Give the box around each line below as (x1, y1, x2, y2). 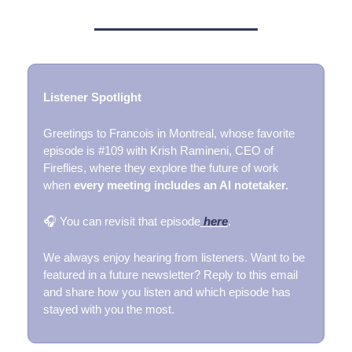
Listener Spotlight (43, 90, 141, 104)
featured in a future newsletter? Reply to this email (43, 268, 298, 282)
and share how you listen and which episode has (43, 285, 291, 299)
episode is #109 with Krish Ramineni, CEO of (43, 144, 273, 158)
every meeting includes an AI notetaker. (74, 178, 288, 192)
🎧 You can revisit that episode (43, 214, 200, 229)
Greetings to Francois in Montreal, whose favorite (43, 126, 295, 141)
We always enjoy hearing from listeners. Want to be (43, 251, 305, 265)
